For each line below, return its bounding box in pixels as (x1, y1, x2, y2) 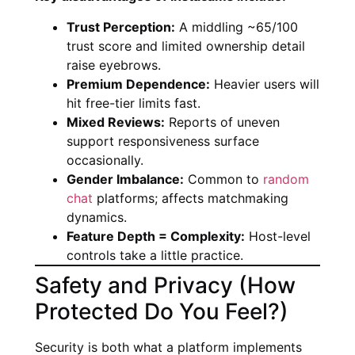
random (263, 170, 309, 187)
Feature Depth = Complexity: (67, 227, 245, 244)
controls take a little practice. (67, 246, 243, 263)
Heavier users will (210, 75, 319, 92)
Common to (184, 170, 263, 187)
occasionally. (67, 151, 143, 168)
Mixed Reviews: (67, 113, 165, 130)
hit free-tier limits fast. (67, 94, 200, 111)
